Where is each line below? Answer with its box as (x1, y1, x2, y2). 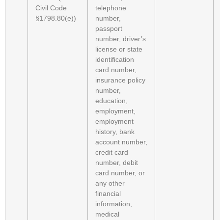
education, (95, 97, 128, 105)
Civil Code (35, 4, 67, 12)
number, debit (95, 159, 138, 167)
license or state (95, 45, 142, 54)
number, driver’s (95, 35, 146, 43)
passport (95, 25, 122, 33)
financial (95, 190, 121, 198)
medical (95, 210, 119, 219)
